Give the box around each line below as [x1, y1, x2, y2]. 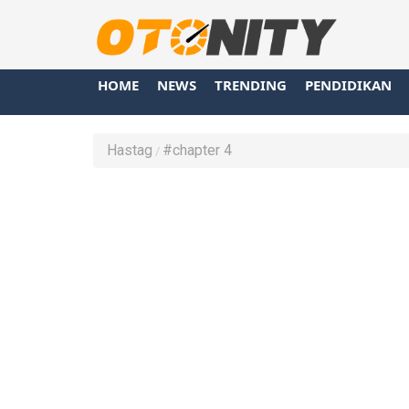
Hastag [107, 141, 152, 159]
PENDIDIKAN [305, 75, 392, 94]
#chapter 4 [163, 141, 232, 159]
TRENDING [215, 75, 287, 94]
